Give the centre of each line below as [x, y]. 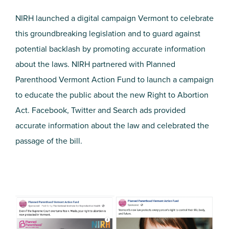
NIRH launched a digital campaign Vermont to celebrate [114, 18]
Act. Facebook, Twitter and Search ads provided [100, 110]
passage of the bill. [49, 141]
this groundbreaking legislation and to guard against [108, 34]
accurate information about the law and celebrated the [112, 126]
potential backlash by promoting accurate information [110, 49]
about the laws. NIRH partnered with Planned [95, 64]
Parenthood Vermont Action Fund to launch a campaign [114, 80]
